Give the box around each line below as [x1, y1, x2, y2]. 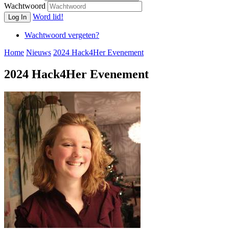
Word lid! [33, 12, 63, 21]
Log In [8, 13, 27, 21]
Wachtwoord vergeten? [25, 31, 99, 39]
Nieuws [26, 48, 51, 57]
